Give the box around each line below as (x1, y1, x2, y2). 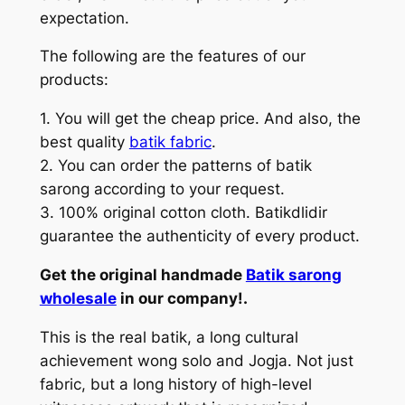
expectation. (39, 8, 129, 27)
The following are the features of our (39, 47, 306, 66)
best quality (39, 133, 129, 152)
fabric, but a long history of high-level (39, 374, 312, 393)
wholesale (39, 288, 117, 307)
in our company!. (116, 288, 248, 307)
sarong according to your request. (39, 180, 285, 199)
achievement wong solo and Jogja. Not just (39, 351, 353, 370)
